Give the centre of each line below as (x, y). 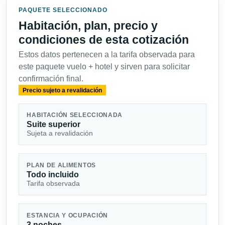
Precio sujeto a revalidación (62, 90)
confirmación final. (51, 79)
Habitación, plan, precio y (88, 26)
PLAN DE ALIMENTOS (61, 165)
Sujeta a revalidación (60, 133)
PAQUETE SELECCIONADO (63, 10)
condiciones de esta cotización (104, 40)
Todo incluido (53, 174)
